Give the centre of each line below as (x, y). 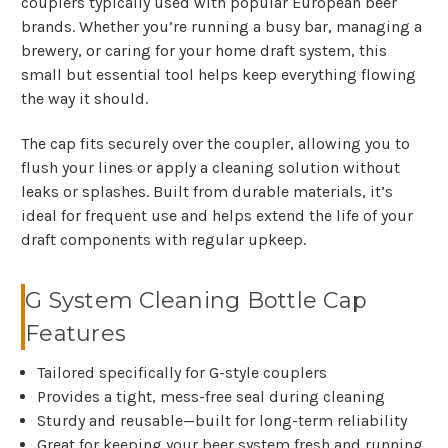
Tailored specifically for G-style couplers (182, 373)
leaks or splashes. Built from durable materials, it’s (207, 192)
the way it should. (84, 99)
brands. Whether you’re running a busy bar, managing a (221, 27)
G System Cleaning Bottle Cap (196, 301)
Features (75, 334)
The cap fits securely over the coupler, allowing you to (215, 144)
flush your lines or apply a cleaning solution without (210, 168)
